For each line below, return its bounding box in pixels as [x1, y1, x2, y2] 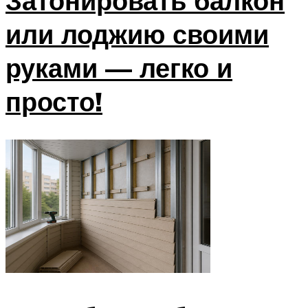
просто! [5, 84, 102, 118]
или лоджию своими [5, 16, 269, 51]
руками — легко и [5, 50, 232, 85]
